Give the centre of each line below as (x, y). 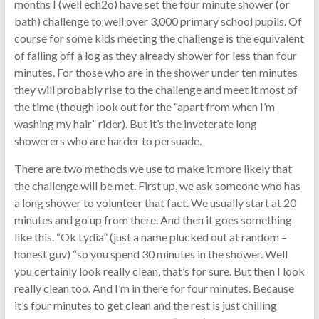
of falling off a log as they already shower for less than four (155, 55)
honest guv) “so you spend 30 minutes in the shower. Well (151, 253)
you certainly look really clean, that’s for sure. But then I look (159, 271)
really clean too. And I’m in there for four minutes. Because (154, 288)
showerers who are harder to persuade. (108, 140)
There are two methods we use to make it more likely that (153, 168)
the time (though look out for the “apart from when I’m (144, 106)
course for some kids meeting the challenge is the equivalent (159, 38)
